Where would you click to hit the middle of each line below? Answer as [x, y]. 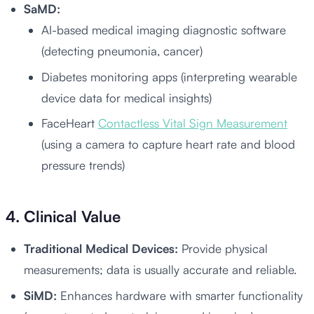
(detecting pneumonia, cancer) [122, 50]
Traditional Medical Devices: [101, 249]
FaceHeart [70, 123]
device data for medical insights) [127, 97]
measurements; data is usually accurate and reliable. [160, 270]
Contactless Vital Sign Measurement [193, 123]
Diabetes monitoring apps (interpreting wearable [169, 76]
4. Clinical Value [63, 217]
